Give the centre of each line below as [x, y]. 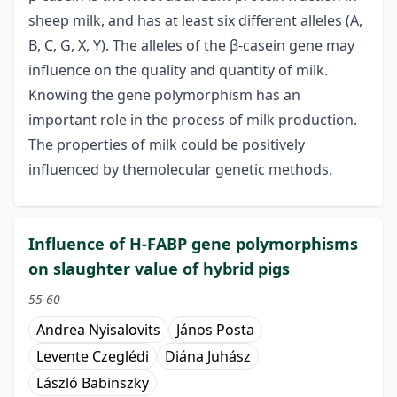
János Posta [215, 330]
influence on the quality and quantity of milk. [178, 70]
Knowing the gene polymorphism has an [164, 95]
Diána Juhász [208, 357]
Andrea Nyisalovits [98, 330]
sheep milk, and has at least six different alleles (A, [195, 21]
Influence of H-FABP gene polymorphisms [193, 244]
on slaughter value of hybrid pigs [159, 269]
